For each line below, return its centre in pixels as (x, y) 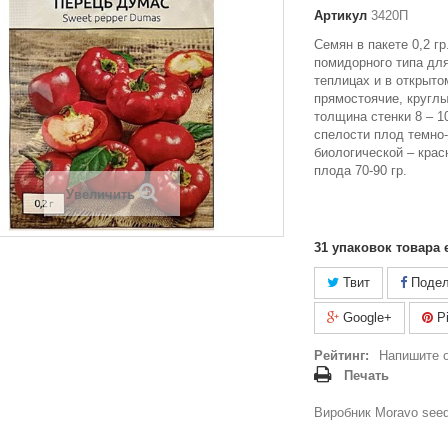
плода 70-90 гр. (360, 170)
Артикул (340, 15)
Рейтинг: (341, 355)
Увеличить (100, 194)
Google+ (365, 317)
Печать (366, 375)
